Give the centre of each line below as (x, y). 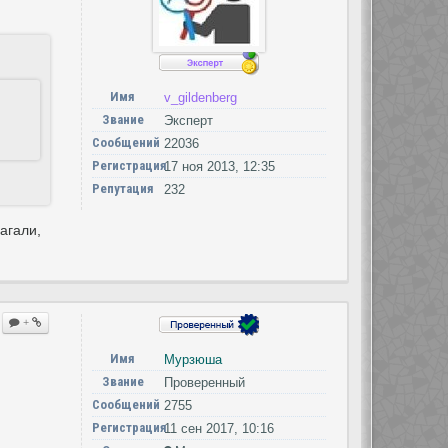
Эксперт (188, 120)
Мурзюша (192, 360)
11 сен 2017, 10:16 (218, 429)
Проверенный (204, 383)
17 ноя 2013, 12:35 (219, 166)
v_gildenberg (200, 97)
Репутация (122, 188)
